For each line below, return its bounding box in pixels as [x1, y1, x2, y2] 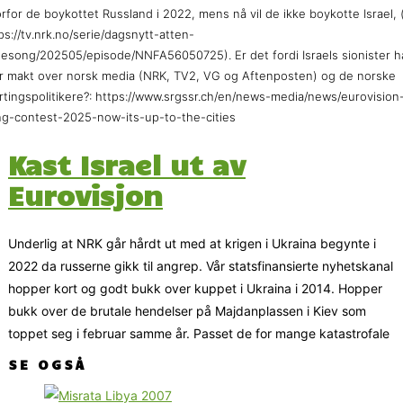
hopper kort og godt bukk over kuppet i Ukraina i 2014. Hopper [8, 281, 382, 297]
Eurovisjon [8, 178, 163, 212]
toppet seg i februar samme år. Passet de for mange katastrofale [8, 326, 390, 342]
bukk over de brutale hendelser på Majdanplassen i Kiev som [8, 303, 366, 319]
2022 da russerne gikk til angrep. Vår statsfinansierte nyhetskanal [8, 258, 393, 274]
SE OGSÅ [8, 356, 86, 373]
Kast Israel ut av [8, 148, 246, 182]
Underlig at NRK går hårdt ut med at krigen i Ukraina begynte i [8, 236, 376, 252]
